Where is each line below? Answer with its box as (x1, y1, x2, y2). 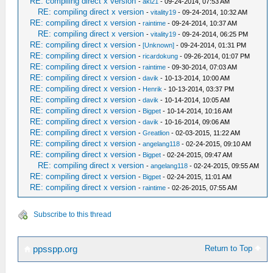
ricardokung (143, 52, 179, 60)
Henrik (143, 85, 163, 93)
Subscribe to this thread (34, 210, 112, 219)
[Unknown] (143, 41, 175, 49)
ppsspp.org (30, 244, 77, 254)
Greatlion (143, 129, 170, 136)
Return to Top (205, 243, 255, 253)
